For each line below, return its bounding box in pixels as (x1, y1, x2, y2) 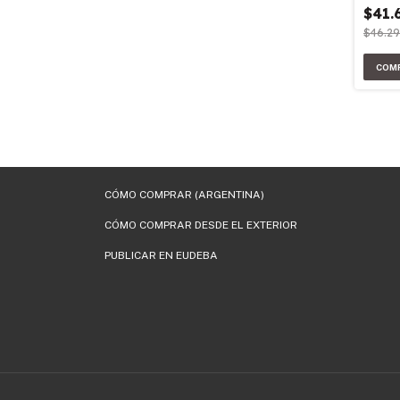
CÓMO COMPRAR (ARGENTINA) (104, 188, 264, 202)
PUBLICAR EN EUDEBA (104, 249, 218, 262)
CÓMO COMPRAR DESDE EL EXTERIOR (104, 219, 297, 232)
